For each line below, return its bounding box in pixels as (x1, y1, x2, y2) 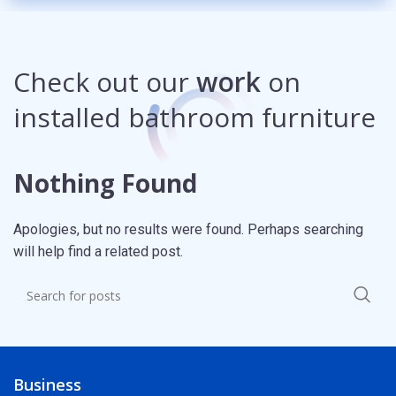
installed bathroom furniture (13, 99, 376, 136)
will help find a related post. (13, 243, 183, 261)
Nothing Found (13, 166, 197, 201)
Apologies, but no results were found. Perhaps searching (13, 221, 363, 239)
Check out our (13, 64, 196, 101)
